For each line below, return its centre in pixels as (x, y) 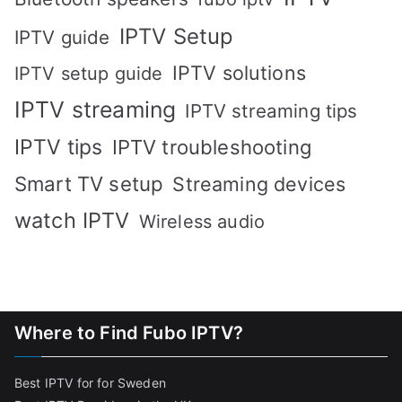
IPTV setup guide (89, 74)
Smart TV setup (89, 184)
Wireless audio (202, 222)
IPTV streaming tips (271, 111)
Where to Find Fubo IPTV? (129, 333)
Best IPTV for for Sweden (90, 383)
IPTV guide (62, 38)
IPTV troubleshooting (211, 148)
